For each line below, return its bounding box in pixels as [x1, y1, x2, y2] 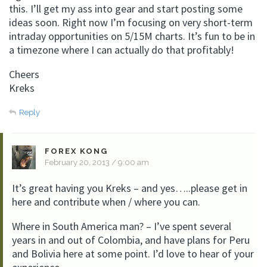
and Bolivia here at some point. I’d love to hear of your [12, 247, 254, 260]
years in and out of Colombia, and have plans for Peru [12, 233, 250, 247]
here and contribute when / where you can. [12, 195, 200, 209]
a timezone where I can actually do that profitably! [9, 43, 234, 57]
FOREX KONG [45, 147, 108, 156]
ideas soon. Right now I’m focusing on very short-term [9, 15, 253, 29]
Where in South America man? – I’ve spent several [12, 219, 231, 233]
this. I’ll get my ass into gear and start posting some [9, 2, 243, 15]
